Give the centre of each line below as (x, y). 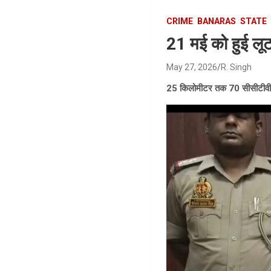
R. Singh (237, 67)
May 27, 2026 (192, 67)
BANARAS (217, 21)
